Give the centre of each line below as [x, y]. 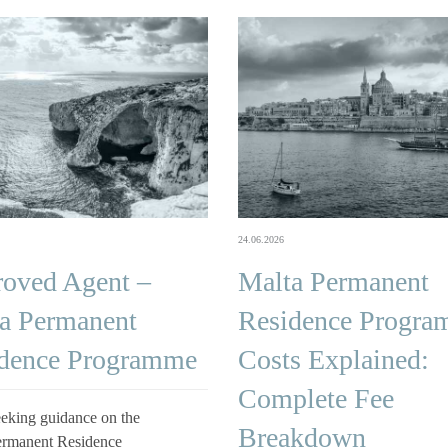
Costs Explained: [333, 359]
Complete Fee [316, 398]
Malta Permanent [333, 281]
